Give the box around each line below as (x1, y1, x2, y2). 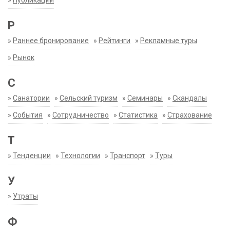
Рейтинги (99, 36, 130, 45)
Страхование (167, 111, 212, 120)
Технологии (61, 151, 100, 160)
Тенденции (13, 151, 51, 160)
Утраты (13, 192, 38, 201)
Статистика (119, 111, 158, 120)
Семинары (127, 94, 163, 103)
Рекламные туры (140, 36, 197, 45)
